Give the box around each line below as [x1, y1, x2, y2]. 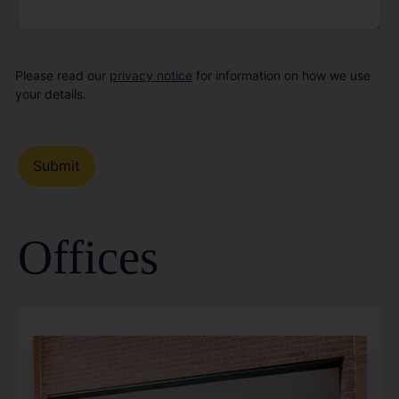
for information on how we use [192, 67, 370, 83]
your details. [15, 85, 86, 102]
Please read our [15, 67, 110, 83]
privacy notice [110, 67, 192, 83]
